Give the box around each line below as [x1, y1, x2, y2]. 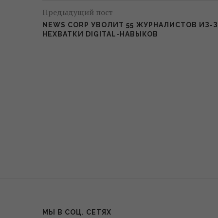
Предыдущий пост [42, 6, 113, 18]
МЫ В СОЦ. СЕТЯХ [42, 208, 111, 216]
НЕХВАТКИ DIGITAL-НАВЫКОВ [42, 30, 158, 38]
